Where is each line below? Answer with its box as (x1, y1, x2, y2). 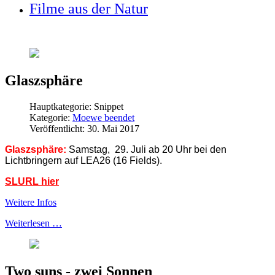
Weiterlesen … (5, 218, 62, 228)
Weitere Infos (5, 197, 56, 207)
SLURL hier (5, 176, 59, 187)
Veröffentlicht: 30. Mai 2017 (29, 123, 139, 134)
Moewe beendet (72, 112, 134, 123)
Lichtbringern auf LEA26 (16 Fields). (5, 155, 162, 166)
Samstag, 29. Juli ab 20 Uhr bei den (69, 144, 227, 155)
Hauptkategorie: (29, 101, 94, 112)
